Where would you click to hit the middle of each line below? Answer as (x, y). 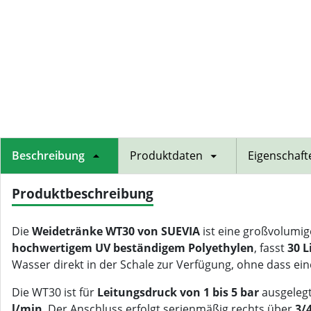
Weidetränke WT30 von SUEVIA (116, 231)
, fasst (271, 248)
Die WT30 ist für (54, 292)
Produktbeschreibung (83, 193)
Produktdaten (166, 155)
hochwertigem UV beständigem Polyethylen (133, 248)
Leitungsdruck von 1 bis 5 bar (178, 292)
